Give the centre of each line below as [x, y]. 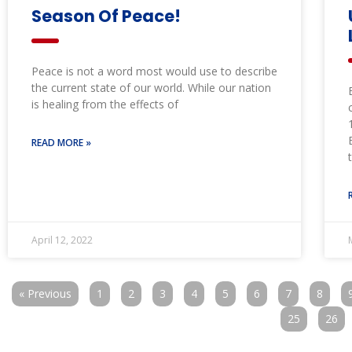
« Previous [45, 294]
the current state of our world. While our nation [151, 88]
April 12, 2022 [62, 240]
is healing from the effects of [105, 104]
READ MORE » [61, 143]
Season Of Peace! [106, 16]
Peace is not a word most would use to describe [154, 71]
